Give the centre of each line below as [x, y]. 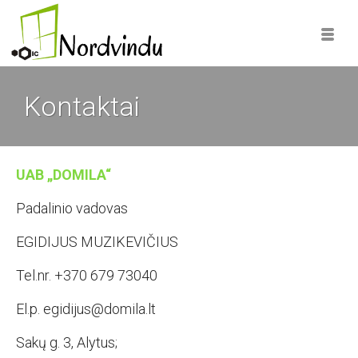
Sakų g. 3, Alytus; [67, 342]
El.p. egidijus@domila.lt [86, 309]
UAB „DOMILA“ [64, 175]
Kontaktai [82, 106]
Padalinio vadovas [72, 208]
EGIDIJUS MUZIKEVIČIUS [97, 242]
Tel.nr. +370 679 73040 [87, 275]
